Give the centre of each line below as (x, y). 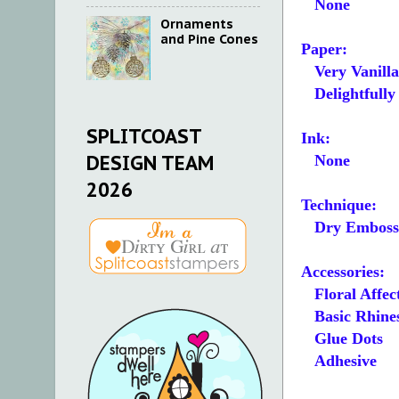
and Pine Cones (209, 39)
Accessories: (343, 272)
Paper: (324, 49)
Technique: (339, 205)
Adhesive (339, 361)
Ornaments (196, 24)
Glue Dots (342, 339)
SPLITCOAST (144, 137)
